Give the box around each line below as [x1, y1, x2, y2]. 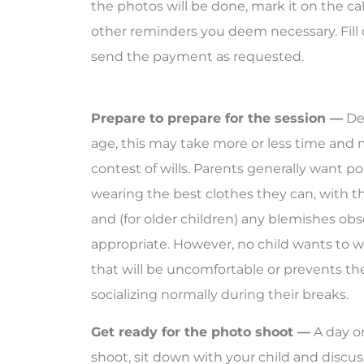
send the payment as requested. [91, 48, 304, 64]
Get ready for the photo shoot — [91, 323, 310, 340]
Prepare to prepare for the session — [91, 110, 343, 127]
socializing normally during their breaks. [91, 287, 349, 303]
